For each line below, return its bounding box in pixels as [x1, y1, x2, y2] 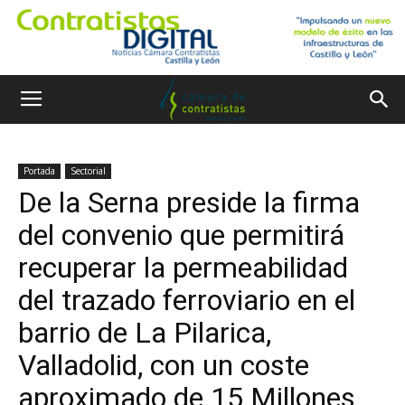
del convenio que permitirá [18, 218, 344, 252]
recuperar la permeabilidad [18, 250, 348, 285]
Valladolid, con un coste [18, 348, 309, 382]
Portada [24, 165, 55, 177]
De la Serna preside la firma [18, 185, 360, 220]
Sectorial [71, 165, 106, 177]
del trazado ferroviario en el [18, 283, 355, 317]
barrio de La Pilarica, [18, 316, 271, 350]
